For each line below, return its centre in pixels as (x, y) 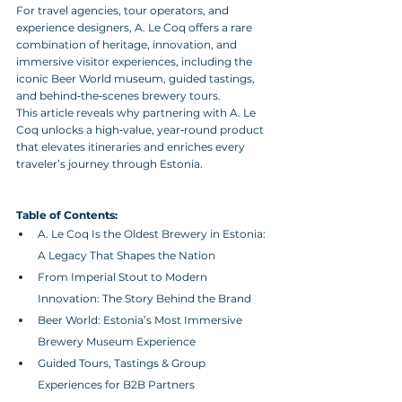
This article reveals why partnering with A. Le (137, 113)
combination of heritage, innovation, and (128, 44)
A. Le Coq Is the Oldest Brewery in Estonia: (153, 234)
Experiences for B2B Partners (116, 385)
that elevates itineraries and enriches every (132, 147)
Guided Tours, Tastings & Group (123, 363)
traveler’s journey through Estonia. (109, 164)
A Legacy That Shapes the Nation (127, 255)
